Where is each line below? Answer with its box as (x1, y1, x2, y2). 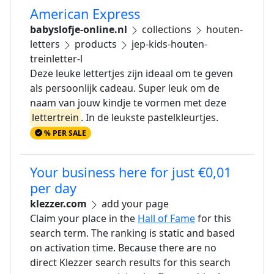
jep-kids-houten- (129, 37, 207, 51)
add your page (99, 197, 169, 211)
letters (30, 37, 62, 51)
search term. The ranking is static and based (30, 226, 235, 240)
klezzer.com (30, 197, 87, 211)
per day (30, 179, 76, 198)
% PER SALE (42, 128, 86, 138)
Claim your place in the (30, 212, 138, 226)
